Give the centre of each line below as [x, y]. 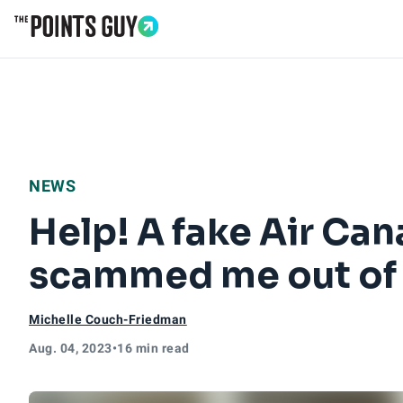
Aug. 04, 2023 [71, 348]
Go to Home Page [74, 46]
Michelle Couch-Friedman [108, 319]
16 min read [153, 348]
